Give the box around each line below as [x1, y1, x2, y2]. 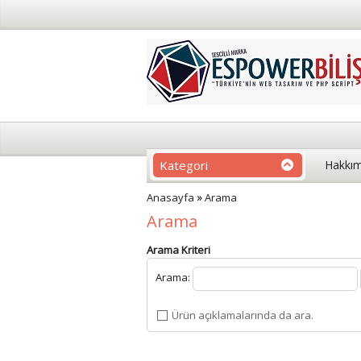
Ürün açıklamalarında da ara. [172, 308, 313, 322]
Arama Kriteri [147, 243, 210, 257]
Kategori [160, 157, 208, 173]
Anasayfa [147, 190, 194, 205]
